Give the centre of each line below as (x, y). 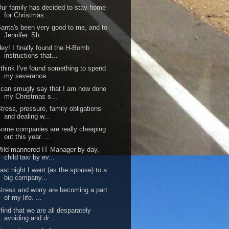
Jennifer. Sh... (25, 35)
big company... (26, 177)
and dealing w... (27, 117)
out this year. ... (28, 137)
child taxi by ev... (30, 157)
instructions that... (31, 55)
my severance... (28, 76)
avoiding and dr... (30, 218)
